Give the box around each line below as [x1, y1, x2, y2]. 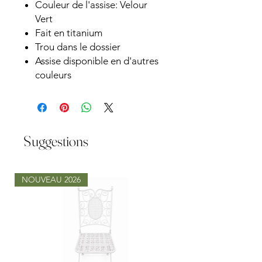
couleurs [35, 69, 71, 81]
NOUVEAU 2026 [22, 174, 81, 185]
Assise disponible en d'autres [35, 55, 158, 67]
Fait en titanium [35, 27, 102, 39]
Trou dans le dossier [35, 41, 120, 53]
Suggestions [23, 132, 88, 150]
